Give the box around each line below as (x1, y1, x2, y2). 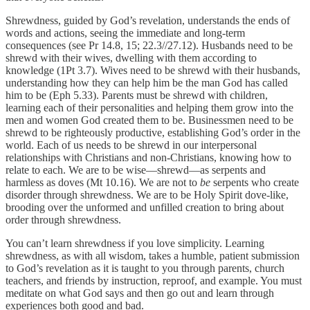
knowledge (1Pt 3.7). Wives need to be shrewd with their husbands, (6, 64, 300, 76)
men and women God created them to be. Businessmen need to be (6, 113, 293, 126)
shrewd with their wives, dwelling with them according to (6, 51, 257, 64)
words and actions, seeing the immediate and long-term (6, 26, 245, 39)
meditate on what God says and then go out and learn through (6, 286, 274, 299)
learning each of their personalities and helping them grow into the (6, 101, 293, 113)
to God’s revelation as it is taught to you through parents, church (6, 262, 284, 274)
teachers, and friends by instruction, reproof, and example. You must (6, 274, 302, 286)
